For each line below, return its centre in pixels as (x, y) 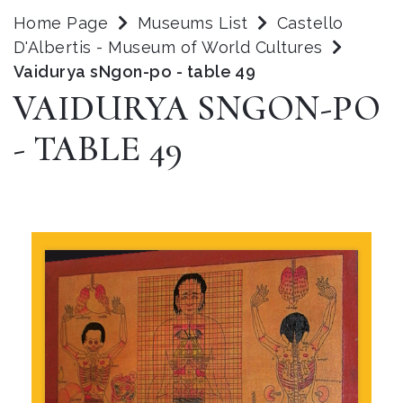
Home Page (61, 23)
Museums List (193, 23)
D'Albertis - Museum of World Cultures (171, 47)
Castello (310, 23)
